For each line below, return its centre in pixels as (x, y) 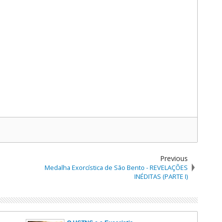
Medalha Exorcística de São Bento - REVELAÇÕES (116, 167)
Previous (174, 158)
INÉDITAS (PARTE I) (161, 176)
